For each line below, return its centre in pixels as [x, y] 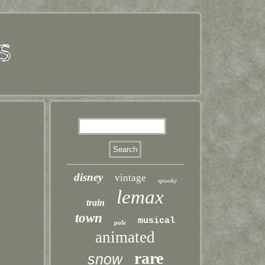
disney [88, 177]
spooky [167, 180]
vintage [130, 178]
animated [125, 237]
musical [157, 221]
